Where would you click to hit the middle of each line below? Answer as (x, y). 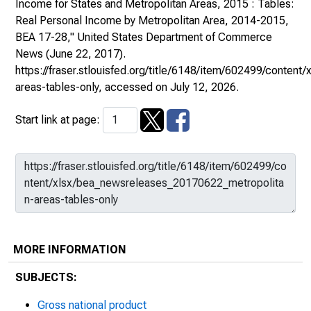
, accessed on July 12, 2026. (169, 87)
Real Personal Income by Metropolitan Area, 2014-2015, (152, 20)
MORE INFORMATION (70, 250)
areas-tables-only (57, 87)
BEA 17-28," (46, 37)
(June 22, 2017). (84, 54)
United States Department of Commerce (175, 37)
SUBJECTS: (46, 277)
